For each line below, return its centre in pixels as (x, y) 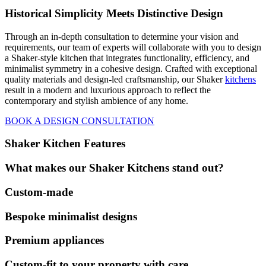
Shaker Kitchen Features (65, 144)
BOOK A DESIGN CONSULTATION (80, 121)
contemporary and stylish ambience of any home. (96, 100)
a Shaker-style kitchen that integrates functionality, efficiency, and (127, 58)
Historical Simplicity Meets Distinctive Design (114, 13)
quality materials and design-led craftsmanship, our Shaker (115, 79)
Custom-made (39, 192)
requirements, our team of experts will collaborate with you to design (133, 47)
